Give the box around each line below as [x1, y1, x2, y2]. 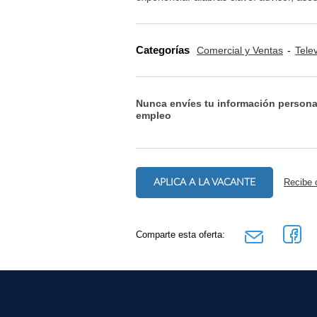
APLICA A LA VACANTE [154, 177, 255, 188]
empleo [136, 109, 171, 121]
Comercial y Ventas [197, 45, 283, 57]
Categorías [136, 44, 190, 57]
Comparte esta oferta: [136, 229, 225, 240]
